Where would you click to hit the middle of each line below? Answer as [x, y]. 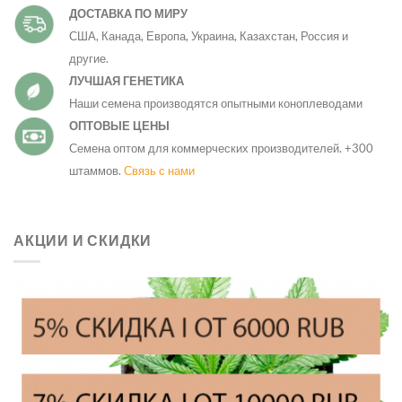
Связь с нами [159, 170]
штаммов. [96, 170]
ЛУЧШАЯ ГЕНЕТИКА [127, 80]
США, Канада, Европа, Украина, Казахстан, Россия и [209, 35]
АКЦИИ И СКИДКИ [83, 240]
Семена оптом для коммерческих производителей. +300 [221, 148]
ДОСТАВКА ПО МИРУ [128, 13]
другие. [89, 58]
